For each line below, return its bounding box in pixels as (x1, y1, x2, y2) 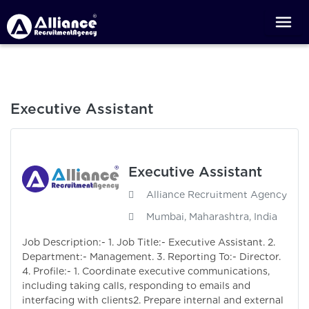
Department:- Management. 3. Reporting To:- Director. (22, 251, 281, 263)
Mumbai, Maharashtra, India (146, 211, 277, 223)
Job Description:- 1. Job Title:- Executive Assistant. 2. (22, 237, 275, 248)
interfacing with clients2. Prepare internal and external (22, 295, 283, 306)
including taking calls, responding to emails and (22, 280, 250, 292)
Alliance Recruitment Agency (146, 189, 287, 201)
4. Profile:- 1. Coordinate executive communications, (22, 266, 270, 277)
